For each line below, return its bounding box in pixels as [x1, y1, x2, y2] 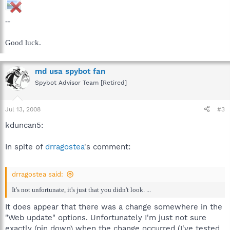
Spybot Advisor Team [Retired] [35, 79, 127, 86]
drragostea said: [12, 170, 63, 178]
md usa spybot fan [35, 67, 105, 76]
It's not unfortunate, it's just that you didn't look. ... [12, 186, 151, 194]
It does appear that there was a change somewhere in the [5, 202, 222, 212]
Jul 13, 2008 [5, 105, 41, 113]
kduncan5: [5, 120, 43, 130]
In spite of [5, 142, 45, 151]
